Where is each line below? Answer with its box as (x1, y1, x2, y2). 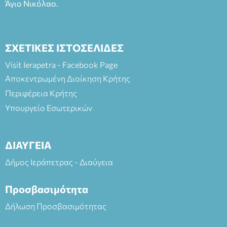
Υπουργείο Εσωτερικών (5, 102, 92, 112)
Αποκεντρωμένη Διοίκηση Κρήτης (5, 73, 130, 83)
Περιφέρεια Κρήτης (5, 88, 77, 98)
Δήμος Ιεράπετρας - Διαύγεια (5, 157, 113, 167)
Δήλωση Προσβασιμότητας (5, 201, 106, 211)
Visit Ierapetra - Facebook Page (5, 59, 118, 69)
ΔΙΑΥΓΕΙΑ (5, 138, 51, 151)
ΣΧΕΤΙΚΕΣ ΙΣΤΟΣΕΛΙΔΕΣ (5, 41, 124, 54)
